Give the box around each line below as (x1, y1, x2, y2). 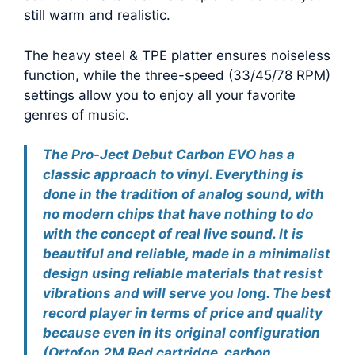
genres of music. (24, 106, 129, 123)
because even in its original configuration (43, 325, 320, 342)
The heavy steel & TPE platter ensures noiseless (24, 47, 330, 63)
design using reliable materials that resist (43, 265, 323, 282)
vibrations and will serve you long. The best (43, 285, 331, 302)
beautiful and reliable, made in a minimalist (43, 246, 330, 262)
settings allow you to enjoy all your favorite (24, 86, 296, 103)
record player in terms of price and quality (43, 305, 323, 322)
